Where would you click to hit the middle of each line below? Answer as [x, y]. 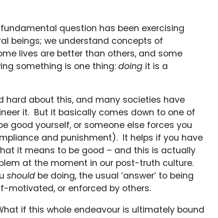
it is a [155, 66]
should [21, 176]
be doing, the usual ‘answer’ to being [114, 176]
